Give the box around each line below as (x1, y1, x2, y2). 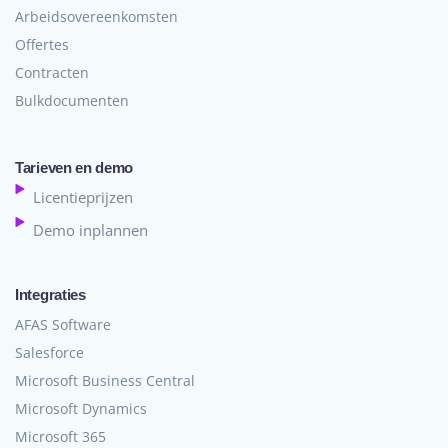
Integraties (15, 286, 86, 304)
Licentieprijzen (32, 187, 133, 208)
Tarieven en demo (15, 159, 134, 177)
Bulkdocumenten (15, 91, 129, 111)
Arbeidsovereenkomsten (15, 7, 178, 27)
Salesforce (15, 343, 84, 363)
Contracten (15, 63, 89, 83)
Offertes (15, 35, 69, 55)
